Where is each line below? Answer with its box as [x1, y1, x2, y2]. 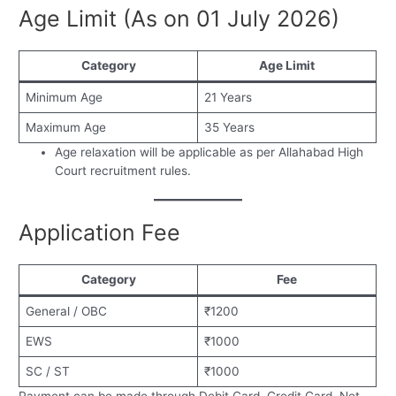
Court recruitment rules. [55, 164, 192, 179]
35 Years [203, 120, 255, 135]
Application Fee [19, 218, 181, 246]
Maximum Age [25, 120, 106, 135]
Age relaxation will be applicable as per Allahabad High [55, 145, 364, 160]
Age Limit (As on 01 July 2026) [19, 5, 340, 33]
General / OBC [25, 303, 107, 318]
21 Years [203, 90, 252, 105]
